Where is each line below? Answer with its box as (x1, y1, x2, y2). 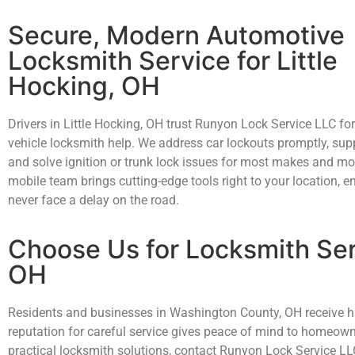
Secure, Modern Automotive (8, 19, 345, 51)
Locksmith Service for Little (8, 44, 338, 76)
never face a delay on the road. (8, 192, 182, 208)
